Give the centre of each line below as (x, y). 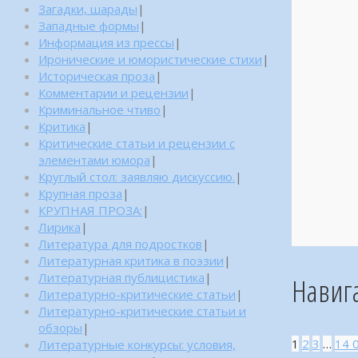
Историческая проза (97, 76)
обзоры (60, 327)
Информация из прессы (106, 42)
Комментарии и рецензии (113, 92)
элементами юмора (94, 159)
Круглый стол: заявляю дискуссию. (137, 176)
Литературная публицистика (121, 277)
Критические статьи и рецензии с (137, 143)
